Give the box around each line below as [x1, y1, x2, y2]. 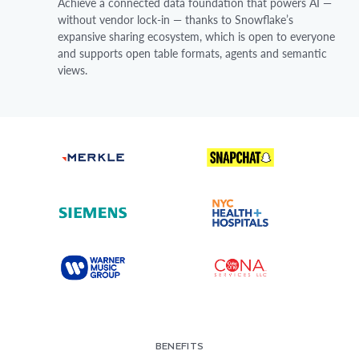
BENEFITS [155, 337, 204, 354]
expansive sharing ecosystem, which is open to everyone [58, 30, 335, 44]
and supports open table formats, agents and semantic [58, 46, 327, 61]
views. [58, 63, 87, 78]
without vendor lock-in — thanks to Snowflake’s [58, 13, 293, 27]
